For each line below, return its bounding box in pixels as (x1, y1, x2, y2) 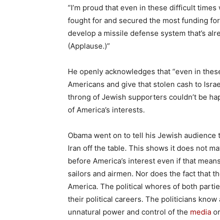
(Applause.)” (68, 41, 110, 51)
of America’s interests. (68, 105, 145, 114)
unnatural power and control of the (68, 207, 190, 217)
